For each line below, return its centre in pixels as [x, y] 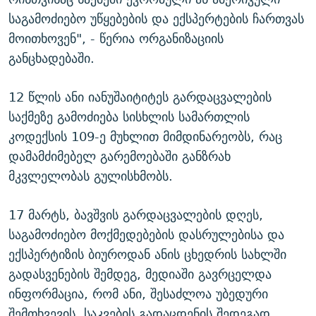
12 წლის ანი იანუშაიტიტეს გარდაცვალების [140, 97]
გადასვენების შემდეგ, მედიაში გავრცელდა [140, 274]
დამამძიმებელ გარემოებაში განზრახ [120, 156]
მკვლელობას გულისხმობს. [91, 176]
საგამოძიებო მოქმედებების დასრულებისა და [146, 234]
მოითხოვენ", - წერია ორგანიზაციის [116, 38]
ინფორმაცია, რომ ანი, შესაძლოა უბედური [138, 293]
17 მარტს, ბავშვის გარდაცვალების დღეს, [136, 214]
